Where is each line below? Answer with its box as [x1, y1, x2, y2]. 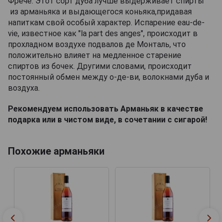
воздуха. [8, 83, 40, 93]
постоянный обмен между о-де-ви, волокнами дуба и [8, 72, 209, 82]
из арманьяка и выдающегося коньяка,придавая [8, 6, 192, 16]
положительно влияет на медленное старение [8, 50, 181, 60]
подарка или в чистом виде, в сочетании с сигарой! [8, 114, 207, 124]
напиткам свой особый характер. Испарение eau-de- [8, 17, 205, 27]
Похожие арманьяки [8, 145, 105, 157]
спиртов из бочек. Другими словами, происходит [8, 61, 192, 71]
